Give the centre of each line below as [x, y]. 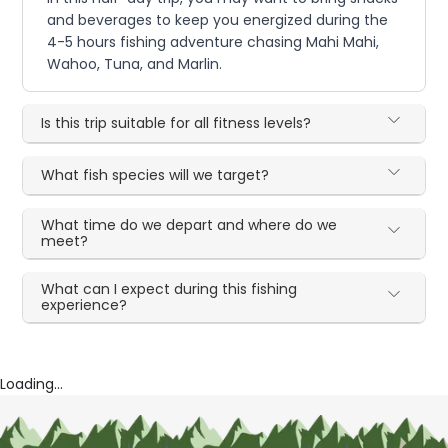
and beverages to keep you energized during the [218, 19]
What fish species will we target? [155, 174]
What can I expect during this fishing [169, 288]
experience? [84, 304]
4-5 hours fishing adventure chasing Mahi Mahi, [213, 41]
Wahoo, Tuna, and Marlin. [135, 63]
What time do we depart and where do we [189, 224]
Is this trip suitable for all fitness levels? [176, 122]
